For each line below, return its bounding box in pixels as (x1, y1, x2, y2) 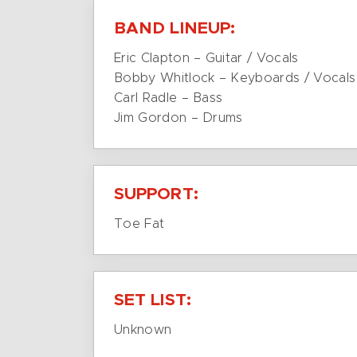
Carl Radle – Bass (114, 92, 223, 104)
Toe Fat (114, 218, 165, 230)
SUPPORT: (114, 186, 198, 202)
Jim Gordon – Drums (114, 112, 243, 124)
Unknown (114, 324, 172, 336)
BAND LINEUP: (114, 20, 236, 37)
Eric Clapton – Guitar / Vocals (114, 52, 299, 65)
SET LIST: (114, 292, 191, 308)
